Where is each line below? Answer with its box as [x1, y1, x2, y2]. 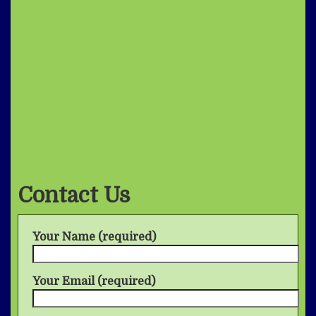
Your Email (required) [32, 275, 155, 288]
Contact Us [18, 183, 130, 207]
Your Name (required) [32, 231, 156, 243]
